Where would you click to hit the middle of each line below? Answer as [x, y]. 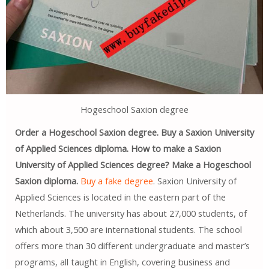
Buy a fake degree [116, 181]
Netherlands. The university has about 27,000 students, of [131, 213]
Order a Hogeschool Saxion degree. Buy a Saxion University [134, 132]
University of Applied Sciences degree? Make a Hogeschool [133, 165]
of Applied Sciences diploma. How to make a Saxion [118, 149]
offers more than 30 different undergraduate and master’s [132, 246]
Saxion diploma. [46, 181]
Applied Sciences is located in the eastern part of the [120, 197]
